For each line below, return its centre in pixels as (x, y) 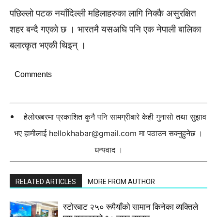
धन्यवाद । (108, 150)
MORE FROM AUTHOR (121, 182)
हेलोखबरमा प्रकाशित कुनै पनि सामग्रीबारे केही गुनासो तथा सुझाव (115, 117)
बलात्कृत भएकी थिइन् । (48, 46)
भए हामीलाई (31, 133)
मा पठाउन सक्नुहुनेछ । (170, 133)
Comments (33, 75)
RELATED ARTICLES (46, 182)
